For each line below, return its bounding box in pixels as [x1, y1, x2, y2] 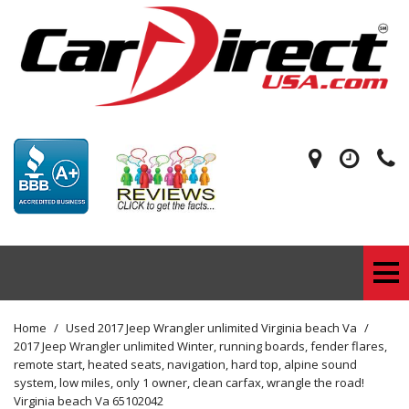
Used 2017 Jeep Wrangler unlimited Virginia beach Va [66, 319, 360, 336]
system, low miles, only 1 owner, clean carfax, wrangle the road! [14, 373, 364, 391]
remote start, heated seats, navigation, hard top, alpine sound [14, 355, 357, 372]
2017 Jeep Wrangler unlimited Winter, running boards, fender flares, [14, 337, 387, 354]
